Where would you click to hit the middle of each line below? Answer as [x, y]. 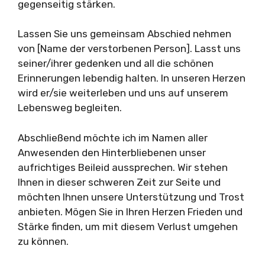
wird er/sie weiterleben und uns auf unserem [123, 93]
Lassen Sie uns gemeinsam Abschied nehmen [125, 34]
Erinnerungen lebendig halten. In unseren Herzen [132, 78]
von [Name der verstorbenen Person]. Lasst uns [129, 49]
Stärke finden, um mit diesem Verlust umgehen [128, 226]
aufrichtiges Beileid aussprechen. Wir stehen [123, 167]
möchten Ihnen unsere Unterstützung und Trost [131, 197]
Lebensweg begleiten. [70, 108]
